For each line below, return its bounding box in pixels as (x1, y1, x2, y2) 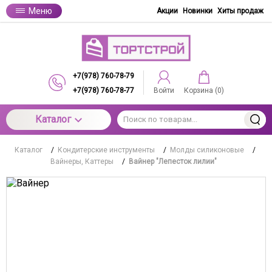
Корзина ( (183, 86, 217, 95)
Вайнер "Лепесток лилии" (129, 157, 217, 166)
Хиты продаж (217, 7, 263, 15)
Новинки (183, 7, 212, 15)
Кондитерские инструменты (58, 145, 155, 154)
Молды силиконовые (170, 145, 244, 154)
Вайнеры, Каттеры (50, 157, 114, 166)
